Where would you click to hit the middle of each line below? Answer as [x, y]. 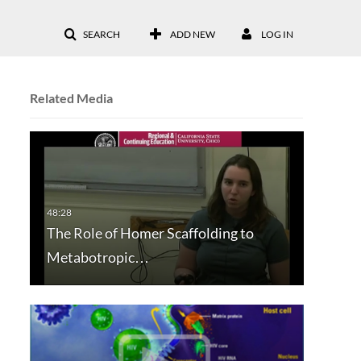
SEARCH [102, 34]
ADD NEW [193, 34]
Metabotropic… [98, 257]
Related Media [71, 98]
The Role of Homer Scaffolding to [150, 233]
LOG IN [277, 34]
